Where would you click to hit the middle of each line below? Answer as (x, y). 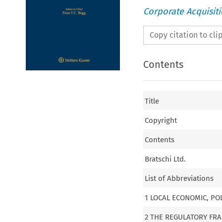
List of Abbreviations (179, 178)
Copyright (161, 120)
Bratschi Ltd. (166, 159)
